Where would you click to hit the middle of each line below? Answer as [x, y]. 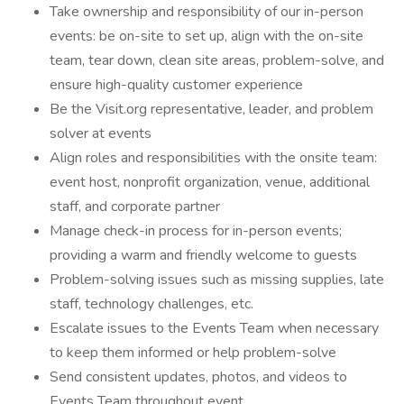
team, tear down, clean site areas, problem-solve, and [217, 60]
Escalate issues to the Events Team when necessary [214, 328]
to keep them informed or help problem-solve [195, 353]
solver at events [101, 133]
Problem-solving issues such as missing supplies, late [217, 280]
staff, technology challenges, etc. [151, 304]
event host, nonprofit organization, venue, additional [210, 182]
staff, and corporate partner [135, 207]
